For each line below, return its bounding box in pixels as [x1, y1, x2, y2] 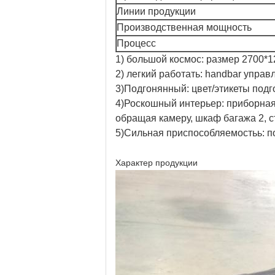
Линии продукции [117, 6, 196, 17]
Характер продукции [115, 158, 198, 168]
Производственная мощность [117, 22, 252, 33]
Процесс [117, 38, 156, 48]
